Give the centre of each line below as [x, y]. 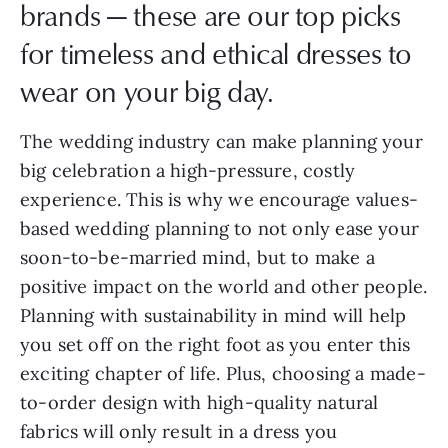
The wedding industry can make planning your [221, 142]
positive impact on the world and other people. [224, 287]
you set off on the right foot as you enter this [215, 345]
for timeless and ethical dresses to [216, 53]
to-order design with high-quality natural [199, 403]
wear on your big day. [150, 91]
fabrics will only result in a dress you [179, 432]
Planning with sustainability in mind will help [213, 316]
